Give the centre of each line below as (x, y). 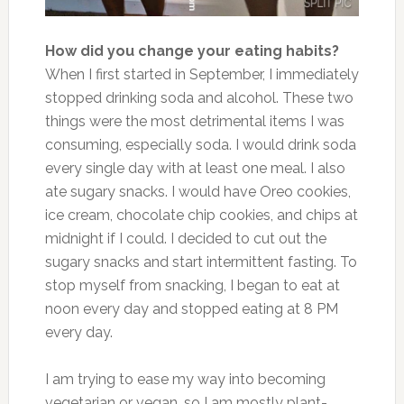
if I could (135, 238)
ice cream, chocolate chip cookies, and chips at (201, 215)
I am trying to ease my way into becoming (185, 379)
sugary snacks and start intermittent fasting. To (201, 262)
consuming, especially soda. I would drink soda (200, 144)
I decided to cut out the (246, 238)
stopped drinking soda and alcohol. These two (199, 97)
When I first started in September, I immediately (202, 74)
